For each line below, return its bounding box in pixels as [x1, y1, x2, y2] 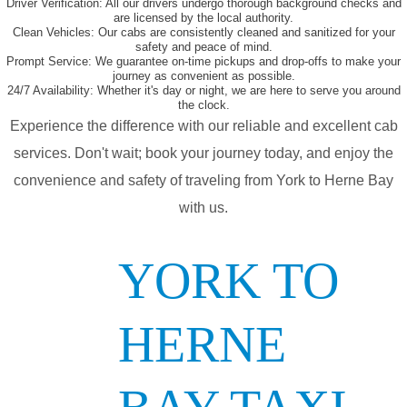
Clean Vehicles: [12, 25, 94, 40]
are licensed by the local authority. [114, 11, 293, 25]
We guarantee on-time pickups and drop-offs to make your [92, 55, 401, 69]
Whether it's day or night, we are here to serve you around [93, 84, 401, 98]
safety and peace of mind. [134, 40, 273, 55]
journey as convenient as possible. [112, 69, 295, 84]
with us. [179, 200, 228, 216]
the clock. [177, 98, 230, 113]
